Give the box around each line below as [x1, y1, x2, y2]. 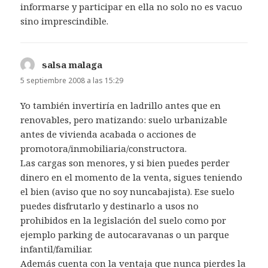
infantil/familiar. [20, 242, 93, 255]
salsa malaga [42, 59, 103, 71]
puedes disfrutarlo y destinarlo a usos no [20, 199, 199, 212]
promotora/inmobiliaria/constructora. [20, 142, 187, 154]
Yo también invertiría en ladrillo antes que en [20, 99, 221, 111]
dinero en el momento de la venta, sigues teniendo [20, 170, 243, 183]
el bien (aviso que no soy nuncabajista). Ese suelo [20, 185, 235, 197]
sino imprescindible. [20, 15, 109, 28]
